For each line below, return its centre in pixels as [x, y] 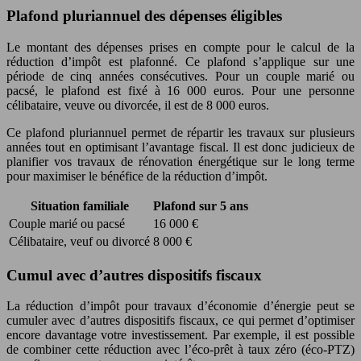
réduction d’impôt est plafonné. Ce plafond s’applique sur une [180, 61]
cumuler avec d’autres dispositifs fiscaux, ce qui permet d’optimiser [180, 321]
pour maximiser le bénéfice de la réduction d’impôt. [137, 176]
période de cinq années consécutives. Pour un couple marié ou [180, 76]
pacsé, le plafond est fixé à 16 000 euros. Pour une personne [180, 90]
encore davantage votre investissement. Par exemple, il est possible [180, 335]
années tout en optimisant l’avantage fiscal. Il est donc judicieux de [180, 147]
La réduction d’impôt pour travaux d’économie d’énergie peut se [180, 306]
